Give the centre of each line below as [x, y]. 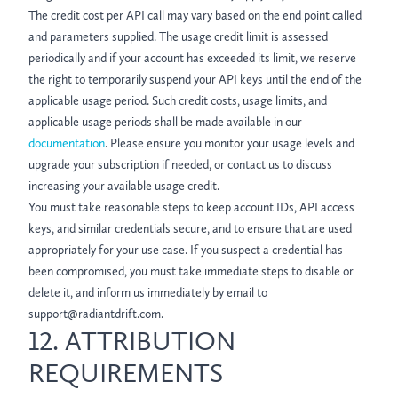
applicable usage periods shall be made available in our [165, 122]
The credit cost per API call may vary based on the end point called [195, 16]
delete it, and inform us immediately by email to [148, 293]
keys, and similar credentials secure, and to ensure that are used [190, 229]
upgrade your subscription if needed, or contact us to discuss [180, 165]
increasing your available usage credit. [124, 186]
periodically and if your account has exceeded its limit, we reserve [192, 58]
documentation [67, 143]
